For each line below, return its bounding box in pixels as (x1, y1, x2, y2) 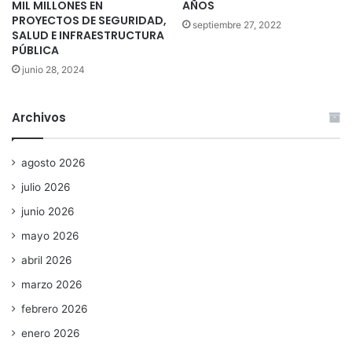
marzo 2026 (21, 278, 82, 291)
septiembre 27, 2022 (192, 19, 281, 31)
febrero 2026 (21, 302, 88, 316)
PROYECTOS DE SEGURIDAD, (12, 13, 167, 29)
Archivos (12, 109, 66, 126)
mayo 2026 (21, 229, 79, 243)
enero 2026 (21, 327, 80, 340)
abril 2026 (21, 254, 72, 267)
